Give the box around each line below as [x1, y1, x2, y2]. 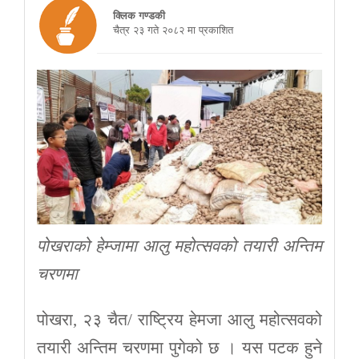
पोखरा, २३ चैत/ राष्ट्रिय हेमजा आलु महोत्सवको [37, 310, 322, 330]
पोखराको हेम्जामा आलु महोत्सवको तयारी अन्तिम [37, 236, 322, 256]
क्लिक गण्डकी [113, 6, 168, 22]
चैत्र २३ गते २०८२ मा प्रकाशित [97, 21, 233, 37]
